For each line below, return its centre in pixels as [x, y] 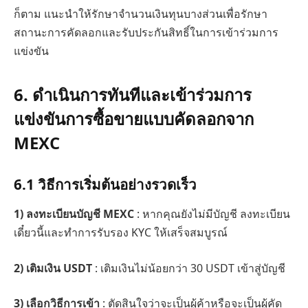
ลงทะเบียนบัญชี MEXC [81, 214]
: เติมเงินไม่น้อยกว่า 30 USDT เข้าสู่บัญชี [190, 268]
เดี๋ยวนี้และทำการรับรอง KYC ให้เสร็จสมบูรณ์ [121, 233]
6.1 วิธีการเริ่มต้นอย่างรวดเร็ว [105, 184]
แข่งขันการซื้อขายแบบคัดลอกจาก [134, 119]
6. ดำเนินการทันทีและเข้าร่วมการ [133, 95]
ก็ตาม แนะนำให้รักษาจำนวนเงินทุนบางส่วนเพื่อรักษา [141, 13]
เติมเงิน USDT [60, 268]
